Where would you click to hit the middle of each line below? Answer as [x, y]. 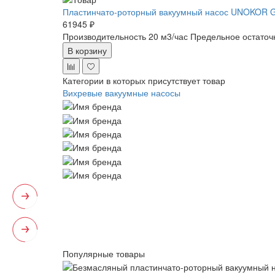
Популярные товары [104, 253]
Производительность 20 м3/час [125, 36]
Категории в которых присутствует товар [144, 80]
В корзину [87, 50]
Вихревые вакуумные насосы [122, 92]
